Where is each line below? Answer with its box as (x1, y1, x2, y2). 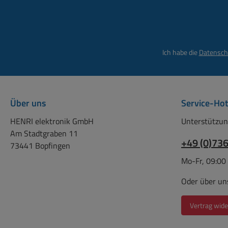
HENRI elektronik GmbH (10, 115, 94, 127)
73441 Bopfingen (10, 139, 70, 152)
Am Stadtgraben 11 (10, 127, 78, 139)
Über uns (10, 96, 46, 110)
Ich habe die (162, 47, 199, 58)
